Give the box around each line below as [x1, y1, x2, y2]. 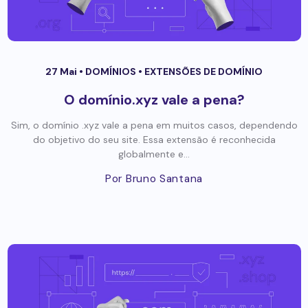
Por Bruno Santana [105, 172, 203, 186]
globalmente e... [118, 148, 190, 161]
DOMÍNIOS [85, 65, 138, 78]
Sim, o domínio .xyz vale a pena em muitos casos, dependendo [10, 119, 298, 132]
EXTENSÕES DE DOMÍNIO [144, 65, 263, 78]
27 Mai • [45, 65, 85, 78]
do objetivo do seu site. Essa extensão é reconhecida [32, 133, 276, 146]
